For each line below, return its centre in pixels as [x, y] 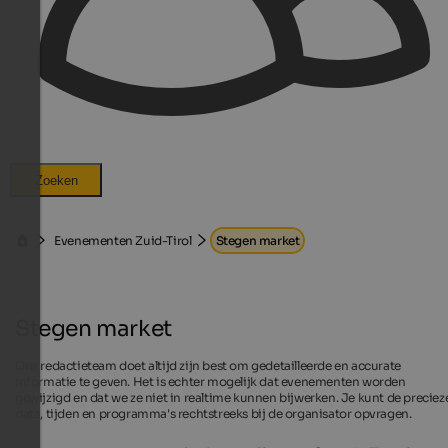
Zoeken [56, 180]
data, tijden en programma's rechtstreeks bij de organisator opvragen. [213, 413]
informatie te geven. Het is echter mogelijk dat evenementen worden [210, 381]
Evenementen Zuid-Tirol [123, 240]
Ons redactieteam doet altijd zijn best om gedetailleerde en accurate [208, 365]
